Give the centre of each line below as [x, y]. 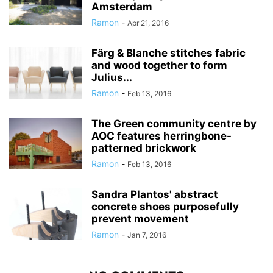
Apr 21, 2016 [148, 23]
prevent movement [140, 219]
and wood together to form [159, 66]
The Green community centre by [174, 124]
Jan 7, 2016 [147, 235]
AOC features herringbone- [161, 136]
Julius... [112, 78]
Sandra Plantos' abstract [155, 195]
